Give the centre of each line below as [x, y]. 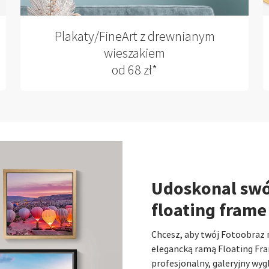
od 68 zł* [134, 70]
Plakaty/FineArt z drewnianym [134, 36]
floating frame [209, 210]
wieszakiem [134, 53]
